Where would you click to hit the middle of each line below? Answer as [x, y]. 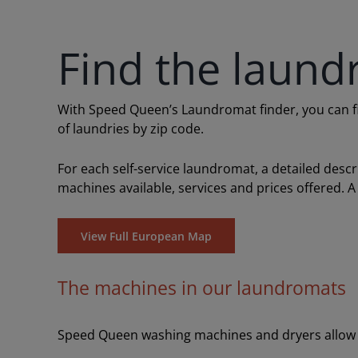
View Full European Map [146, 236]
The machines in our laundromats [201, 288]
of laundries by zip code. [130, 129]
